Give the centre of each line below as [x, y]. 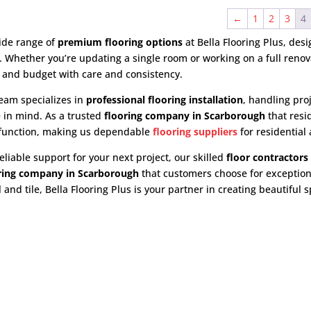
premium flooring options [120, 42]
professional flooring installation [165, 100]
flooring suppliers [195, 132]
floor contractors [268, 158]
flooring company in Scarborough [185, 116]
